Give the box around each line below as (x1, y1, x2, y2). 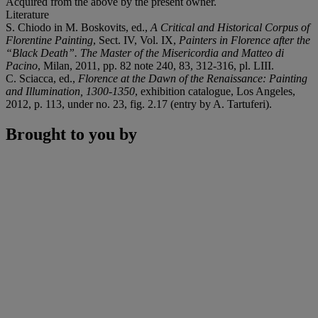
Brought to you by (6, 124, 137, 143)
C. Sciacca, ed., (6, 72, 78, 84)
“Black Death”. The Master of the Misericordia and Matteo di (6, 46, 284, 59)
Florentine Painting (6, 33, 93, 46)
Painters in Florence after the (179, 33, 310, 46)
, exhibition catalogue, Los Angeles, (135, 84, 295, 97)
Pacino (6, 59, 38, 72)
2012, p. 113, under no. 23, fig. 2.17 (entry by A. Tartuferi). (6, 97, 272, 110)
